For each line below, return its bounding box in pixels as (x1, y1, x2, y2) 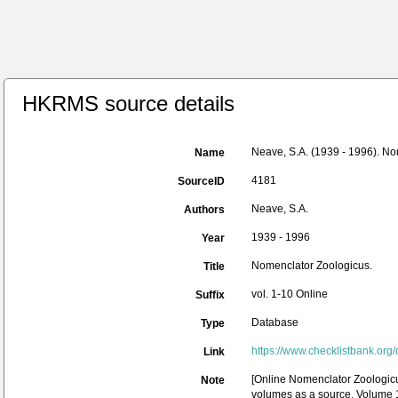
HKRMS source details (22, 92, 235, 115)
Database (251, 316, 298, 329)
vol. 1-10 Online (251, 288, 328, 300)
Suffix (195, 289, 225, 301)
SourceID (178, 175, 225, 187)
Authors (184, 203, 225, 216)
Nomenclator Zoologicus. (251, 259, 372, 272)
